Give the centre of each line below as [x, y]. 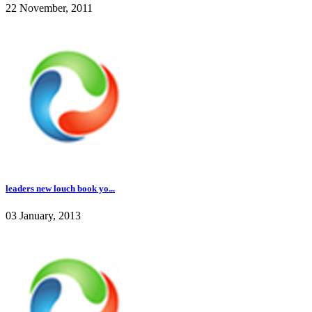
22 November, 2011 [49, 8]
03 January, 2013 [43, 215]
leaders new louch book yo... [60, 188]
